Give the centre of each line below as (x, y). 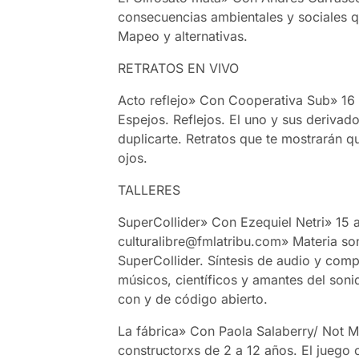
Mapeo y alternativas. (183, 36)
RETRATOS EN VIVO (179, 68)
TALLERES (149, 190)
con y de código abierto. (193, 298)
